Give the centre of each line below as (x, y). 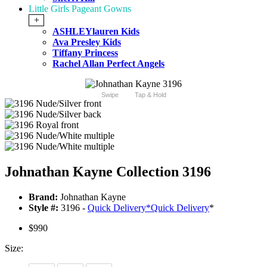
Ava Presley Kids (87, 42)
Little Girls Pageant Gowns (80, 9)
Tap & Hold (150, 95)
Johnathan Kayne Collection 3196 (108, 172)
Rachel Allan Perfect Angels (108, 64)
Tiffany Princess (85, 53)
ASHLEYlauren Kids (96, 32)
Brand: (43, 197)
